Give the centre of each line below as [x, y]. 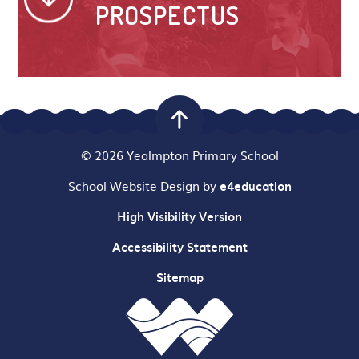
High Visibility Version [179, 216]
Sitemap [179, 277]
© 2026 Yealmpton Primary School [179, 155]
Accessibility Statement [179, 246]
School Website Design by [143, 185]
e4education [255, 186]
